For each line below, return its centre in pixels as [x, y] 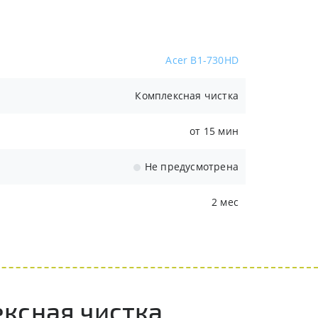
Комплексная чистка [187, 95]
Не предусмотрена [195, 166]
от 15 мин [214, 131]
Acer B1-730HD [202, 60]
